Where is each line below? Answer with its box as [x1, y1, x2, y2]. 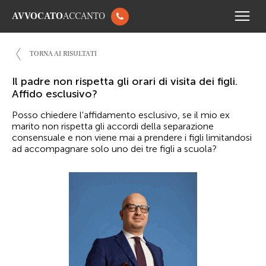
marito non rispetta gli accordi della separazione [12, 121, 214, 132]
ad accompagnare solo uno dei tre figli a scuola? [12, 143, 217, 154]
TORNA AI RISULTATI [30, 49, 97, 58]
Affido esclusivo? [12, 87, 97, 100]
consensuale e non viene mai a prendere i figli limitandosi [12, 132, 252, 143]
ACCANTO [63, 10, 105, 22]
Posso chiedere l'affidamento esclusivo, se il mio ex [12, 109, 230, 121]
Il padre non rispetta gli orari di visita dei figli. [12, 75, 237, 88]
